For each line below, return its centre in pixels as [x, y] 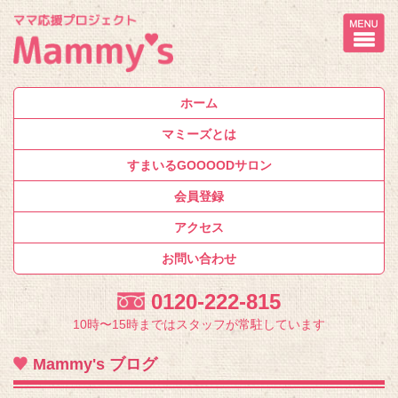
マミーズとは [199, 135]
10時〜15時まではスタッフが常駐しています [199, 325]
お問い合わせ [199, 259]
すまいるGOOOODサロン [199, 166]
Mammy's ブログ [95, 365]
